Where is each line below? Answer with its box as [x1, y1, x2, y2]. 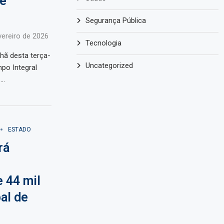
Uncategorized [85, 61, 133, 70]
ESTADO [7, 126, 31, 133]
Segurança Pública [85, 16, 146, 25]
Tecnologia [85, 38, 122, 48]
